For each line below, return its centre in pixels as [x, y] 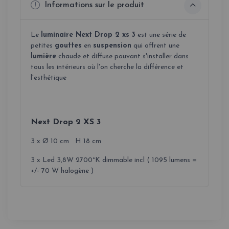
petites [43, 45]
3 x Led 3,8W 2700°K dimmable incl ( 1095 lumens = [114, 160]
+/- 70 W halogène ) [62, 171]
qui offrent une [155, 45]
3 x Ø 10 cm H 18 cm [66, 141]
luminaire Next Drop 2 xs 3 [88, 35]
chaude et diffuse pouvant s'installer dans [122, 56]
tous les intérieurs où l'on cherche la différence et [107, 67]
